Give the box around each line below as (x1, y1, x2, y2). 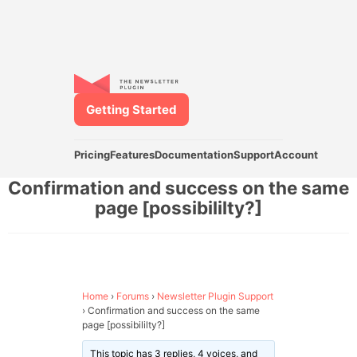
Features (109, 148, 155, 162)
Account (273, 148, 318, 162)
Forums (116, 290, 149, 302)
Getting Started (85, 101, 177, 117)
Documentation (154, 148, 233, 162)
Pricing (73, 148, 110, 162)
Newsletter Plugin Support (156, 290, 273, 302)
